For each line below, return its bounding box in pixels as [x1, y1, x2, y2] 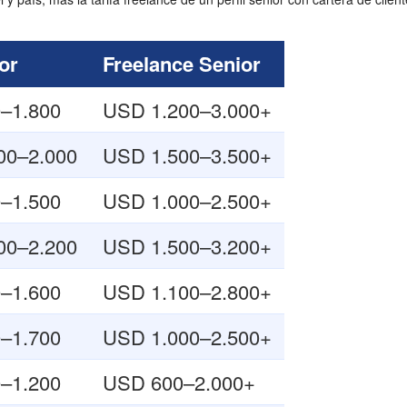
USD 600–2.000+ [103, 368, 255, 396]
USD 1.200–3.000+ [103, 95, 272, 124]
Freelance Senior [103, 49, 261, 78]
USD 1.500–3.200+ [103, 232, 272, 260]
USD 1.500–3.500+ [103, 141, 272, 169]
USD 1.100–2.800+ [103, 277, 272, 305]
